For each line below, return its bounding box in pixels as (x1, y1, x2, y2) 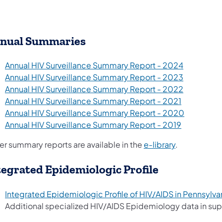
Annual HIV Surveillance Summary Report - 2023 (5, 72, 183, 83)
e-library (144, 139, 175, 150)
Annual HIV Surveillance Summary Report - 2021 (5, 96, 181, 107)
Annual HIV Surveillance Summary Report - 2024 (5, 60, 183, 71)
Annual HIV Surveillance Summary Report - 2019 (5, 119, 181, 130)
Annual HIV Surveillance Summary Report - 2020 (5, 108, 184, 118)
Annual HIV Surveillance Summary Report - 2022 (5, 84, 183, 95)
